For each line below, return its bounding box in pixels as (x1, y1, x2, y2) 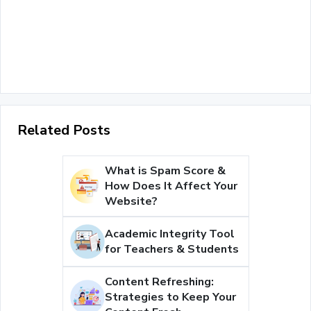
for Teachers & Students (104, 242, 239, 258)
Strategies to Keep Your (104, 289, 236, 305)
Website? (104, 194, 158, 210)
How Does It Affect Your (104, 178, 237, 194)
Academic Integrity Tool (104, 226, 235, 242)
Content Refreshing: (104, 274, 214, 290)
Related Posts (17, 121, 110, 140)
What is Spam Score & (104, 163, 226, 179)
